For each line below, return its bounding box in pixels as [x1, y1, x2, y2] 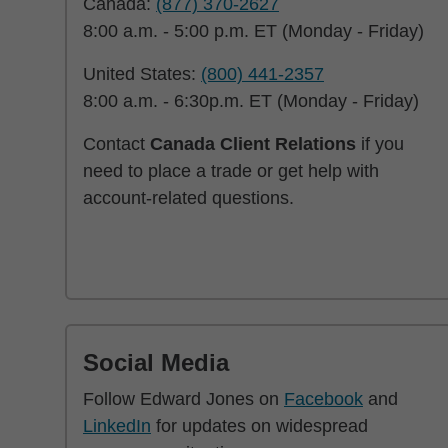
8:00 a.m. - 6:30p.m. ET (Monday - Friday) [83, 91, 419, 111]
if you [356, 134, 404, 154]
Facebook [284, 389, 363, 409]
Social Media [83, 349, 229, 376]
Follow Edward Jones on [83, 389, 284, 409]
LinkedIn [83, 416, 151, 436]
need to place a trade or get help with [83, 161, 379, 181]
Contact [83, 134, 150, 154]
